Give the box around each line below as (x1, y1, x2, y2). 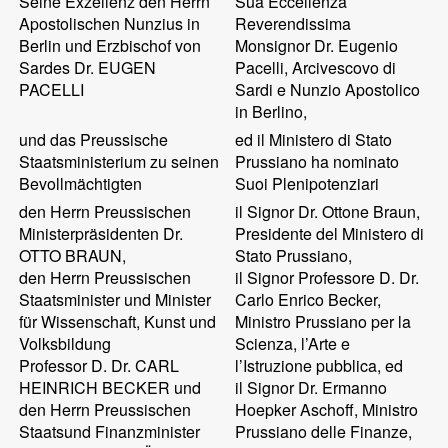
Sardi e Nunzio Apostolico (235, 78, 421, 101)
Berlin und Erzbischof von (19, 34, 202, 57)
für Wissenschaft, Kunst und (19, 310, 217, 333)
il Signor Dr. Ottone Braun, (235, 200, 421, 223)
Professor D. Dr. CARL (19, 354, 180, 377)
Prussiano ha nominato (235, 150, 400, 173)
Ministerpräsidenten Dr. (19, 222, 184, 245)
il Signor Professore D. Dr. (235, 266, 420, 289)
